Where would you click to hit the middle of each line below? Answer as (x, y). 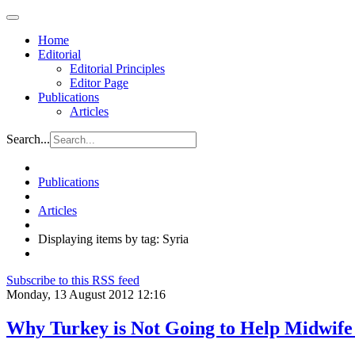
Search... (28, 139)
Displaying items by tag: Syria (113, 239)
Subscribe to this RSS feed (73, 280)
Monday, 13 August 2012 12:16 (86, 294)
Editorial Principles (117, 69)
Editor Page (99, 83)
